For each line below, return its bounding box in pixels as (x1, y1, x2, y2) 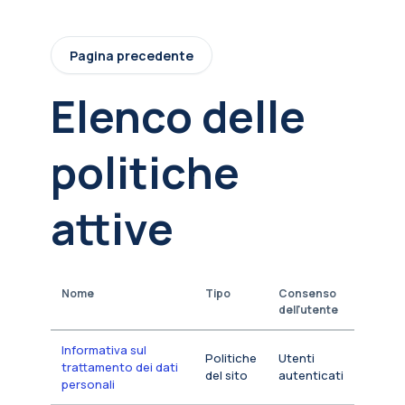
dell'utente (278, 302, 338, 318)
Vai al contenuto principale (14, 14, 170, 32)
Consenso (278, 286, 336, 302)
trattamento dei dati (61, 359, 178, 376)
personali (61, 376, 115, 393)
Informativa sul (61, 342, 146, 359)
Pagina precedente (70, 46, 193, 64)
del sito (205, 367, 248, 384)
